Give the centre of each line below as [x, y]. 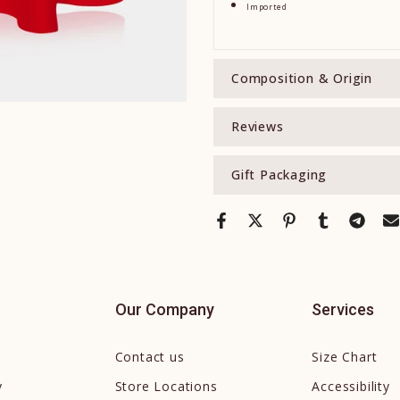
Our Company [164, 309]
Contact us [150, 356]
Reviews [258, 126]
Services [343, 309]
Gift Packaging [279, 175]
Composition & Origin [302, 78]
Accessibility [351, 386]
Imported [267, 7]
